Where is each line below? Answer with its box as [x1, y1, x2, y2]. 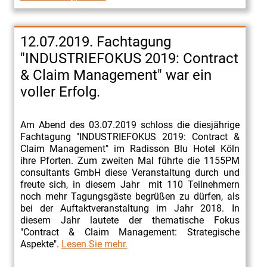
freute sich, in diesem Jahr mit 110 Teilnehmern [20, 178, 240, 190]
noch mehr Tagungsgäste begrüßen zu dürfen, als [20, 190, 240, 202]
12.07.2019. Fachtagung [20, 33, 171, 50]
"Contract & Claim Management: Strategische [20, 226, 240, 238]
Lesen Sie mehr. [61, 238, 128, 250]
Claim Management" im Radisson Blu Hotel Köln [20, 142, 240, 154]
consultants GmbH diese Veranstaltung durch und [20, 166, 240, 178]
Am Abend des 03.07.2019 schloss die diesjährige [20, 119, 240, 131]
